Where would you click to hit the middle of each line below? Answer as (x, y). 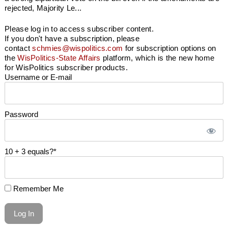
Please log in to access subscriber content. (79, 29)
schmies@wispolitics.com (78, 48)
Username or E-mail (38, 77)
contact (19, 48)
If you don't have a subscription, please (72, 39)
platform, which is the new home (158, 58)
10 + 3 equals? (29, 152)
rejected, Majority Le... (43, 8)
